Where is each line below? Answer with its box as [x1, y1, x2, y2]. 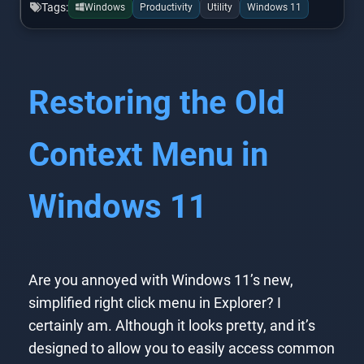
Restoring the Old [28, 83, 285, 122]
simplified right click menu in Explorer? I [28, 295, 281, 312]
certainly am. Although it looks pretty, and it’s [28, 318, 315, 335]
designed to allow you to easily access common [28, 340, 335, 357]
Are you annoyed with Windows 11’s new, [28, 272, 293, 289]
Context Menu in [28, 135, 268, 174]
